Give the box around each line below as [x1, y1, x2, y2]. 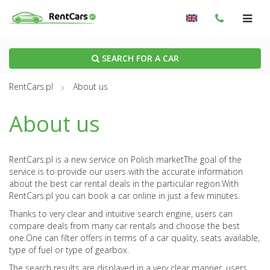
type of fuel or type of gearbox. [9, 244, 129, 256]
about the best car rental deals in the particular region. [9, 178, 222, 190]
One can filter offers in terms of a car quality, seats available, [26, 232, 260, 244]
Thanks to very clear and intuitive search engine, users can [9, 208, 233, 220]
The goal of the [184, 154, 242, 166]
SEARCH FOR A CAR [99, 52, 179, 64]
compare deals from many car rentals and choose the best [9, 220, 240, 232]
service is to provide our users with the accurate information [9, 166, 243, 178]
